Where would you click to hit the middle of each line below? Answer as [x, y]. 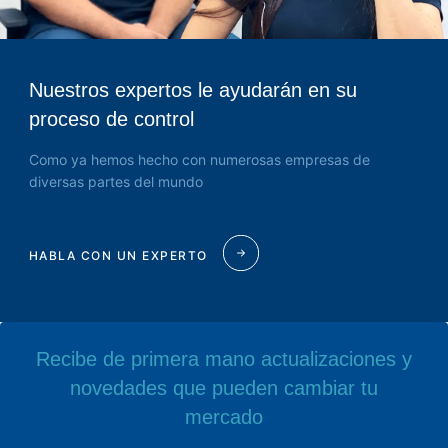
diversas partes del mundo [115, 181]
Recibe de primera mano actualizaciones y [224, 358]
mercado [224, 416]
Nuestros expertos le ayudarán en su [192, 89]
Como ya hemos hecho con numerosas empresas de [199, 159]
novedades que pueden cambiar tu [224, 387]
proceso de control [111, 118]
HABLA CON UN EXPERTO [118, 256]
